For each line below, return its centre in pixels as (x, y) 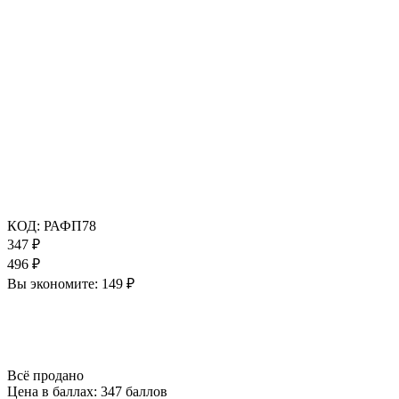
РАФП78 (70, 225)
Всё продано (45, 375)
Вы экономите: (54, 283)
